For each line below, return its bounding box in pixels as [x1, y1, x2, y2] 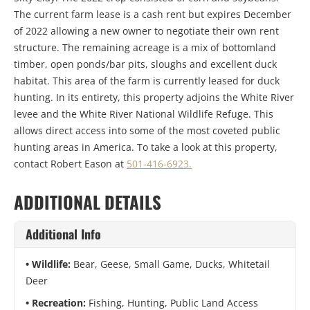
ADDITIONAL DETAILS [14, 189, 161, 215]
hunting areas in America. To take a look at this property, [14, 140, 277, 154]
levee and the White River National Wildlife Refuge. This [14, 107, 273, 121]
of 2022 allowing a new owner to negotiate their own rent [14, 24, 279, 38]
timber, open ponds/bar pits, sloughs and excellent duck [14, 57, 277, 71]
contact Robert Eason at [14, 157, 127, 171]
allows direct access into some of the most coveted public [14, 124, 280, 138]
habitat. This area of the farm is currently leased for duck [14, 74, 280, 88]
